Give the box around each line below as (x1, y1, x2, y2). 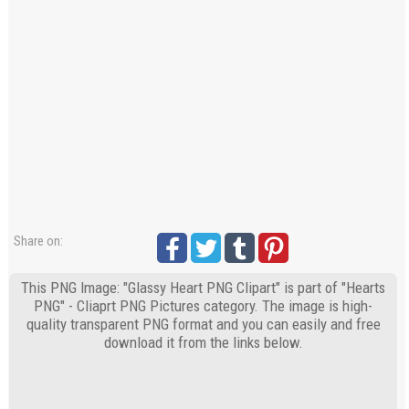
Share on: (14, 233, 64, 250)
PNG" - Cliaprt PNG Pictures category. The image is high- (34, 297, 373, 316)
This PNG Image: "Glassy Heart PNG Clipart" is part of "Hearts (21, 278, 386, 298)
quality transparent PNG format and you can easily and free (26, 315, 381, 334)
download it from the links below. (103, 333, 303, 352)
